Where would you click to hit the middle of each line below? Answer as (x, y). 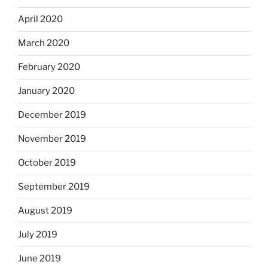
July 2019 (38, 235)
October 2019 (47, 163)
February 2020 (49, 67)
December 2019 (52, 115)
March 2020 (44, 43)
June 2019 (39, 259)
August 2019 (45, 211)
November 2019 (52, 139)
